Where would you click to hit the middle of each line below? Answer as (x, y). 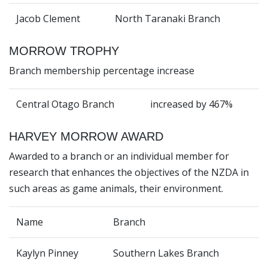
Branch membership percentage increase (102, 71)
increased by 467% (191, 104)
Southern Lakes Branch (166, 253)
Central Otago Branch (65, 104)
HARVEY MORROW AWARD (86, 137)
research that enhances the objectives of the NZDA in (129, 173)
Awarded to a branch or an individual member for (119, 156)
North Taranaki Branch (167, 19)
